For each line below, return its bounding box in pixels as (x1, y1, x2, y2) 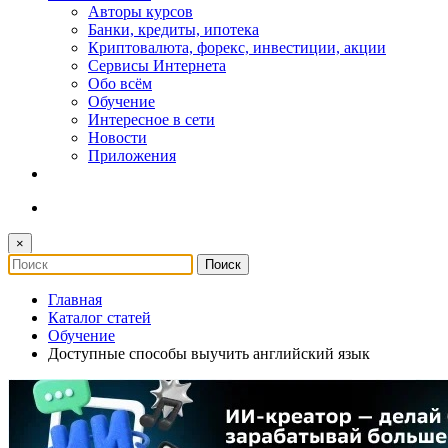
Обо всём (88, 74, 152, 92)
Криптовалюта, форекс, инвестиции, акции (88, 38, 386, 56)
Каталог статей (48, 308, 151, 326)
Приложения (88, 146, 176, 164)
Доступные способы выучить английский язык (48, 344, 370, 362)
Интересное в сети (88, 110, 215, 128)
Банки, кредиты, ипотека (88, 20, 259, 38)
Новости (88, 128, 147, 146)
